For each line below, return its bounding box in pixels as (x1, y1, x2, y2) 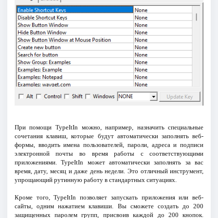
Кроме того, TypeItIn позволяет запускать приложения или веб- (14, 194, 204, 201)
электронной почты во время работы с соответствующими (14, 150, 204, 158)
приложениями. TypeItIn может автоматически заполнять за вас (14, 159, 204, 166)
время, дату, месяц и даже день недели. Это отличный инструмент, (14, 167, 204, 175)
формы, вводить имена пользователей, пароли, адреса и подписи (14, 141, 204, 149)
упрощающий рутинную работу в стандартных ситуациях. (14, 176, 177, 184)
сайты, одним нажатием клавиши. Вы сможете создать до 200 (14, 202, 204, 210)
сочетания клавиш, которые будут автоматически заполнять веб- (14, 132, 204, 140)
